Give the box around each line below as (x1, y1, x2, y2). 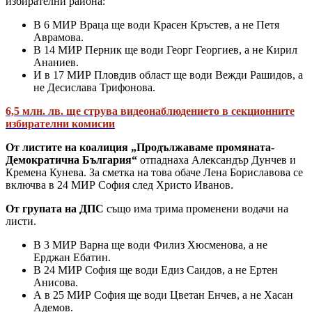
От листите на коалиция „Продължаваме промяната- (6, 141, 274, 154)
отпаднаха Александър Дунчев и (137, 154, 296, 166)
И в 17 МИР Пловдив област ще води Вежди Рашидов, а (33, 69, 303, 81)
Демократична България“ (6, 154, 137, 166)
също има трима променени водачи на (107, 203, 288, 215)
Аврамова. (33, 31, 84, 44)
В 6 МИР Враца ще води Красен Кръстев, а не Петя (33, 19, 279, 31)
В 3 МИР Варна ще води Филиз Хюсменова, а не (33, 239, 267, 251)
